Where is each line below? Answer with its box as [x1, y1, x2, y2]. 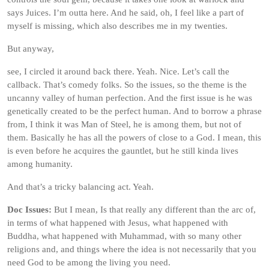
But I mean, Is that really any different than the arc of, [52, 205, 256, 214]
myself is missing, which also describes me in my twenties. [7, 21, 228, 31]
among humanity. [7, 159, 73, 169]
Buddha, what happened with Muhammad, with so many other [7, 231, 241, 241]
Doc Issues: [7, 205, 52, 214]
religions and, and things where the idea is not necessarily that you [7, 244, 256, 254]
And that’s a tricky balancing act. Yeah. [7, 182, 154, 192]
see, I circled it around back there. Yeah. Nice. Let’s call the [7, 67, 229, 76]
